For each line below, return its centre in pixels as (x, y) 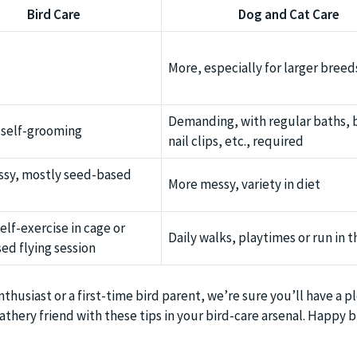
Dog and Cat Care (288, 15)
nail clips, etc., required (235, 141)
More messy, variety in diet (244, 184)
